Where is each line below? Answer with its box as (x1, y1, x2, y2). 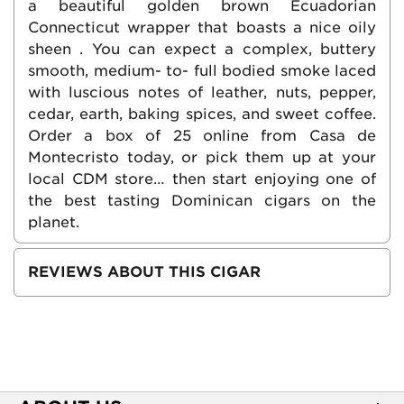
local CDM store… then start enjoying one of (28, 170, 376, 188)
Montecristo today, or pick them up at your (28, 148, 376, 166)
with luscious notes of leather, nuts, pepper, (28, 83, 376, 101)
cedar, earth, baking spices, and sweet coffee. (28, 105, 376, 123)
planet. (28, 213, 79, 231)
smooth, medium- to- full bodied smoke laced (28, 61, 376, 79)
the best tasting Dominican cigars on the (28, 191, 376, 209)
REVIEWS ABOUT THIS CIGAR (28, 262, 261, 280)
